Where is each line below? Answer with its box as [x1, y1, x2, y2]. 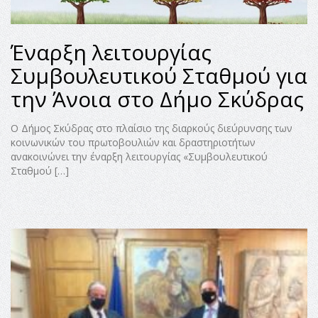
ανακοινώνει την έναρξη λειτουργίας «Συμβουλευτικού [11, 150, 268, 164]
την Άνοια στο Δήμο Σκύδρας [11, 84, 304, 114]
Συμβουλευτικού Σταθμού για [11, 61, 307, 91]
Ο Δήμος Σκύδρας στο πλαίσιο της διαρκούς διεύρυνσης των [11, 121, 292, 136]
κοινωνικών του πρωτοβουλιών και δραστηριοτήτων [11, 136, 256, 150]
